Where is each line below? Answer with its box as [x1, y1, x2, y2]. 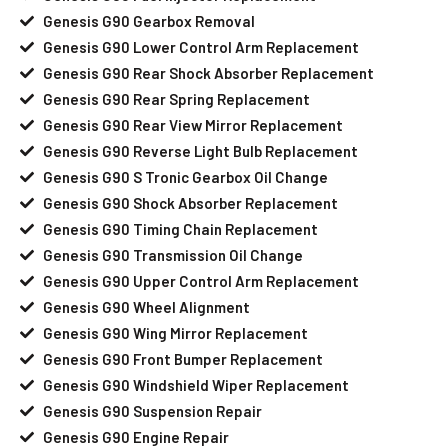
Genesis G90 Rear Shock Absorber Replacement [42, 63, 374, 82]
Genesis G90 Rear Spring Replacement [42, 89, 310, 108]
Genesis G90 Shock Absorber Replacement [42, 193, 338, 212]
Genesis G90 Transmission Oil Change [42, 245, 303, 264]
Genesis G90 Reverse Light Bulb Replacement [42, 141, 358, 160]
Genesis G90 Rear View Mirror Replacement [42, 115, 343, 134]
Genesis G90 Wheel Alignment [42, 297, 250, 316]
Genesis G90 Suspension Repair [42, 401, 262, 420]
